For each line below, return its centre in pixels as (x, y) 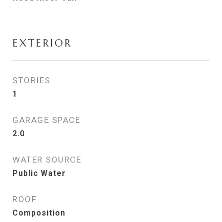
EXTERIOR (42, 43)
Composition (39, 213)
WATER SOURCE (47, 160)
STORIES (31, 80)
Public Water (39, 173)
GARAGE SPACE (46, 120)
